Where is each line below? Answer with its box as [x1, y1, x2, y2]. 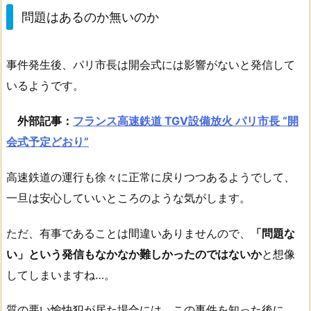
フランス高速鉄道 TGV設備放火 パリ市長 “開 [73, 113, 299, 128]
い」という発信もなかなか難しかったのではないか [6, 246, 262, 261]
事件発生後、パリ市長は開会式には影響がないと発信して [6, 58, 295, 72]
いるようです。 [6, 78, 84, 93]
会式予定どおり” [6, 134, 89, 149]
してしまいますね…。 [6, 267, 115, 282]
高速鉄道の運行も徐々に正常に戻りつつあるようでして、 [6, 169, 295, 184]
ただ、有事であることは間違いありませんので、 [6, 226, 251, 240]
